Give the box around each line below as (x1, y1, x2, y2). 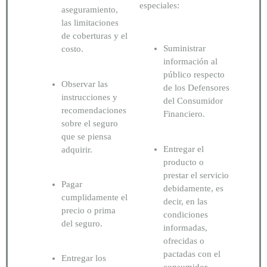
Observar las (61, 79, 108, 89)
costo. (61, 44, 83, 54)
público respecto (163, 70, 225, 80)
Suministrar (163, 44, 206, 54)
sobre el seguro (61, 118, 118, 128)
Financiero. (163, 109, 207, 119)
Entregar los (61, 253, 106, 263)
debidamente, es (163, 183, 223, 193)
